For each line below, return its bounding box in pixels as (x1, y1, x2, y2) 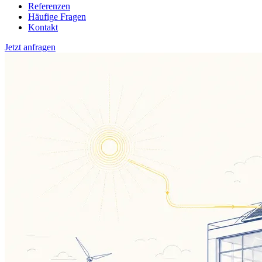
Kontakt (28, 22, 58, 32)
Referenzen (28, 1, 70, 11)
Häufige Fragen (28, 12, 86, 22)
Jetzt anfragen (5, 42, 56, 52)
